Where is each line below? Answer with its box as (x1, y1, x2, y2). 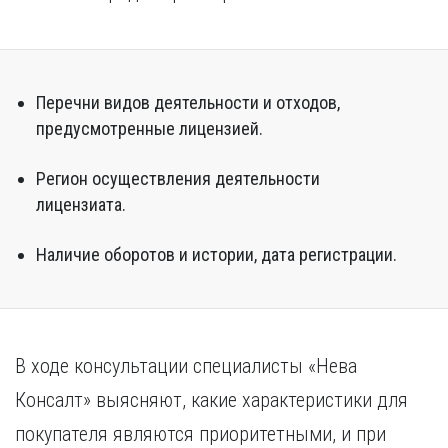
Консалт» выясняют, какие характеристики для (15, 388, 408, 412)
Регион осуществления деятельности (36, 168, 320, 189)
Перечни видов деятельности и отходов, (36, 92, 340, 113)
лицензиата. (36, 194, 126, 215)
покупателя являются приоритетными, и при (15, 422, 386, 446)
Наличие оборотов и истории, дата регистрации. (36, 244, 397, 265)
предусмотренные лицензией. (36, 118, 263, 139)
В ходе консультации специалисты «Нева (15, 354, 357, 378)
